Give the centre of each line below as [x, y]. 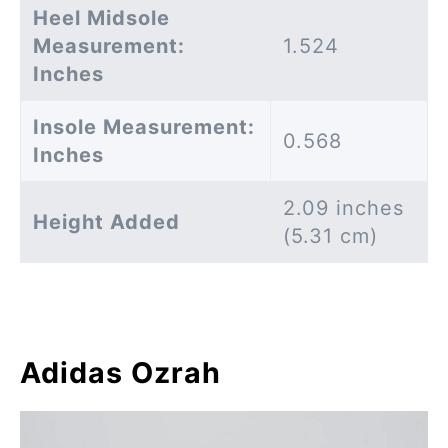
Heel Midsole [101, 18]
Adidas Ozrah [120, 373]
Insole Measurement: [144, 127]
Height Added [106, 222]
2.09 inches [343, 208]
